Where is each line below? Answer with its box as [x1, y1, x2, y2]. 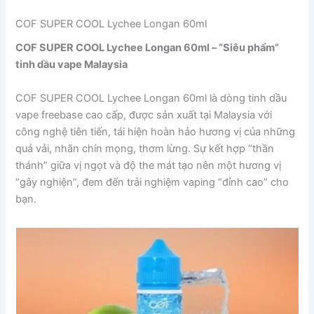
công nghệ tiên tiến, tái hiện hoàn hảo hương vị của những [15, 125, 296, 138]
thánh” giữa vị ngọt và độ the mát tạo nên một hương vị [15, 158, 282, 172]
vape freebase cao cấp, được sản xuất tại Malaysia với [15, 108, 273, 121]
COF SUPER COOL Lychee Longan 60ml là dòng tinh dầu [15, 91, 287, 104]
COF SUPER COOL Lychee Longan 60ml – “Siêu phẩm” [15, 41, 280, 55]
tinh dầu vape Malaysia [15, 58, 128, 71]
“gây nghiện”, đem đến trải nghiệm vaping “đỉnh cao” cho [15, 175, 289, 189]
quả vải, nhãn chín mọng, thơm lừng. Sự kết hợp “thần [15, 142, 275, 155]
